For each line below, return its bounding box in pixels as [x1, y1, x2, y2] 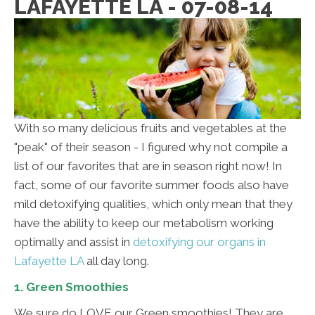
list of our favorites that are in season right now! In [14, 159, 282, 174]
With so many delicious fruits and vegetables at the [14, 121, 287, 136]
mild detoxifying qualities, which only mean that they [14, 197, 292, 212]
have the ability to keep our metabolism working [14, 216, 274, 231]
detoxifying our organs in [133, 235, 266, 250]
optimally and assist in [14, 235, 133, 250]
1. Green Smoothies [14, 280, 129, 295]
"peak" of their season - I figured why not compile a [14, 140, 288, 155]
